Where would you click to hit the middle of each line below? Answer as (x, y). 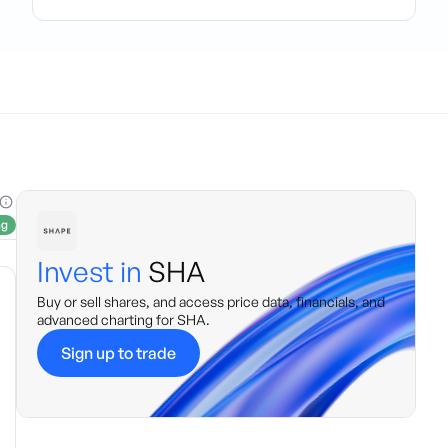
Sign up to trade (118, 353)
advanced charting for (107, 319)
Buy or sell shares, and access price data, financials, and (211, 301)
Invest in (89, 271)
